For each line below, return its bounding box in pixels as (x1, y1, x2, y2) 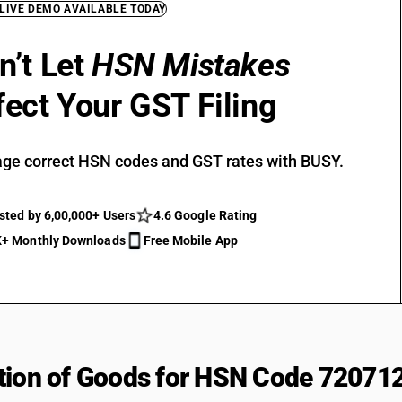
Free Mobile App (143, 233, 238, 248)
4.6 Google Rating (153, 208, 258, 223)
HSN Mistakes (92, 47, 291, 84)
